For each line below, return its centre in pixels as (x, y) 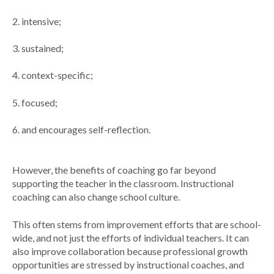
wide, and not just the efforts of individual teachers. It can (131, 237)
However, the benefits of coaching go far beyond (114, 170)
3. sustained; (38, 48)
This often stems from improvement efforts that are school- (137, 224)
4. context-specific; (53, 75)
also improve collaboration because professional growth (130, 251)
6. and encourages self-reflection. (81, 130)
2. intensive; (37, 21)
